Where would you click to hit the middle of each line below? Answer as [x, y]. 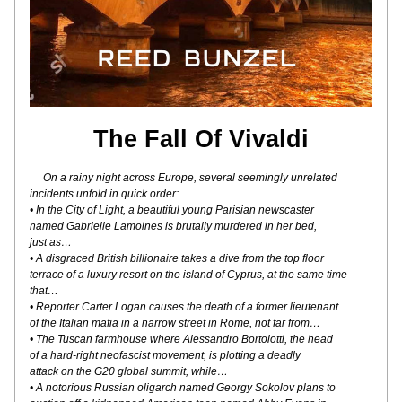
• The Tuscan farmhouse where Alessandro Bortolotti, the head [181, 339]
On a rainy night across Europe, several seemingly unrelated [190, 178]
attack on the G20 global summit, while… [129, 371]
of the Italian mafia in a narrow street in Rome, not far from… [175, 323]
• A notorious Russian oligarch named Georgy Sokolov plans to [183, 388]
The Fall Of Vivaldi [201, 139]
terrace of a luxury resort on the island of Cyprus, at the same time [188, 275]
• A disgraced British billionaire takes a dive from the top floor [177, 258]
